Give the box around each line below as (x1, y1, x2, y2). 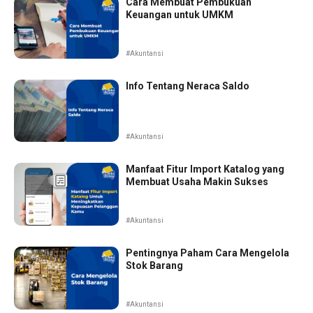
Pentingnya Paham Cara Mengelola (126, 247, 289, 259)
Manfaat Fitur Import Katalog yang (126, 163, 284, 175)
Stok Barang (126, 260, 183, 272)
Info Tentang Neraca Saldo (126, 80, 249, 92)
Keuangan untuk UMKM (126, 8, 233, 20)
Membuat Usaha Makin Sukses (126, 176, 268, 188)
